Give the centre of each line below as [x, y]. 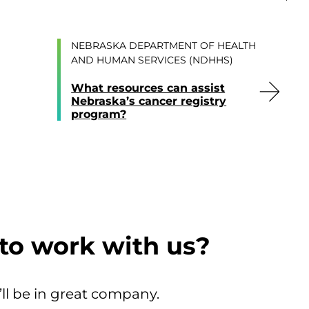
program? [99, 114]
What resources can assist [148, 88]
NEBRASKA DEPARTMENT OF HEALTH [164, 46]
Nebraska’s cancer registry [149, 101]
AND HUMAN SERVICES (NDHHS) [152, 60]
